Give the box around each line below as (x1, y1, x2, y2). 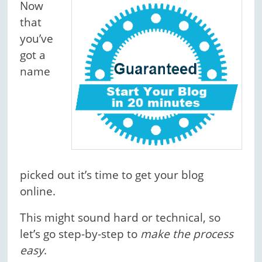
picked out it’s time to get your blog (20, 167, 204, 182)
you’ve (20, 31, 54, 46)
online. (20, 183, 56, 199)
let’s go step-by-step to (20, 226, 141, 242)
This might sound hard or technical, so (20, 209, 221, 225)
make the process (140, 226, 234, 242)
